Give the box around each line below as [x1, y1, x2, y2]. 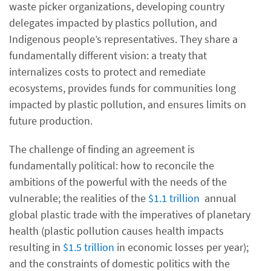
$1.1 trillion [148, 191, 202, 205]
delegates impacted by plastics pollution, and [9, 16, 217, 30]
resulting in [9, 240, 63, 254]
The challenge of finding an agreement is [9, 142, 195, 156]
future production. [9, 114, 93, 128]
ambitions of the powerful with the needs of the [9, 175, 227, 189]
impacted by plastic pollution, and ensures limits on [9, 97, 246, 111]
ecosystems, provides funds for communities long [9, 81, 236, 95]
